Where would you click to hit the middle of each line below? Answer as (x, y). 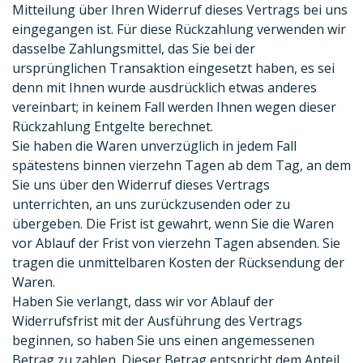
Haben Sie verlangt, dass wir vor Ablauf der (143, 302)
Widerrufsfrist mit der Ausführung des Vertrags (157, 321)
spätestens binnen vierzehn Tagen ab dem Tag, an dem (181, 166)
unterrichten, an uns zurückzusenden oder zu (151, 205)
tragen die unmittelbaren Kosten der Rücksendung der (178, 263)
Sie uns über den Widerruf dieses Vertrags (141, 185)
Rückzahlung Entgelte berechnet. (113, 127)
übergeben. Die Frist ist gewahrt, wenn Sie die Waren (173, 224)
